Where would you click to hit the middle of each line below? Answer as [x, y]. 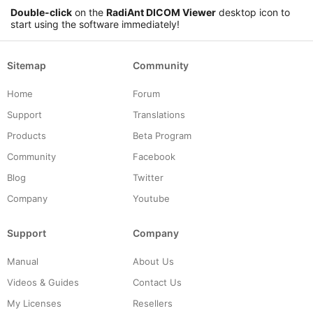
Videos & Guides [43, 282]
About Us [153, 261]
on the [89, 12]
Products [27, 136]
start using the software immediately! [95, 24]
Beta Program [162, 136]
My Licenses [34, 303]
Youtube [151, 198]
